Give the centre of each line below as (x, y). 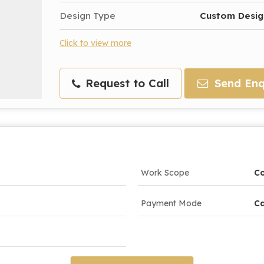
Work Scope (165, 172)
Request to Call (126, 83)
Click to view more (95, 42)
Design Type (88, 15)
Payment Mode (171, 203)
